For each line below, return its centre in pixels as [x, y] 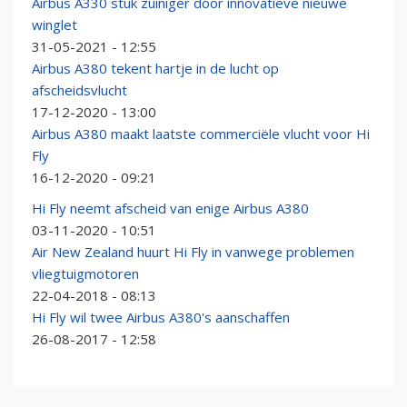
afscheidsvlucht [79, 90]
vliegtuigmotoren [85, 274]
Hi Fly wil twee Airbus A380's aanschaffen [161, 318]
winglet [55, 25]
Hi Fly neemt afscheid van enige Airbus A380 [170, 208]
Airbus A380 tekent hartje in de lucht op [155, 69]
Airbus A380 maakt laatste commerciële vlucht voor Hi [201, 134]
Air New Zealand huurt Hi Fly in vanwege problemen [193, 252]
